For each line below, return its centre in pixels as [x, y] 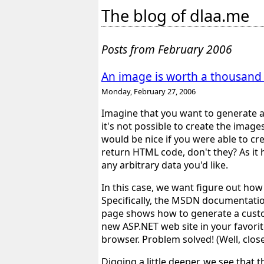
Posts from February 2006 [167, 49]
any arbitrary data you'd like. [165, 165]
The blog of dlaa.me [175, 16]
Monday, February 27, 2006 [148, 92]
